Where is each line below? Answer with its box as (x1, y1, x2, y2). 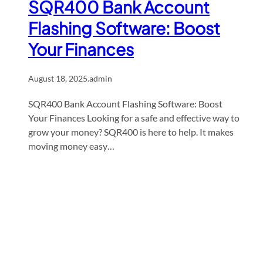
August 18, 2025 (28, 73, 87, 84)
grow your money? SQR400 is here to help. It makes (28, 126, 234, 138)
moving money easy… (28, 140, 114, 152)
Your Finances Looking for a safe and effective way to (28, 112, 240, 124)
